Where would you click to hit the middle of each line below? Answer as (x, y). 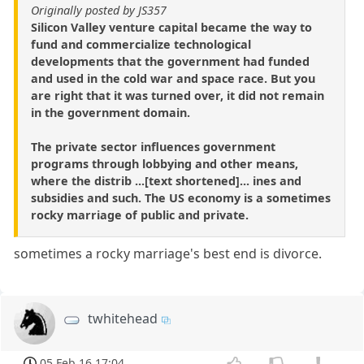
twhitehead (123, 319)
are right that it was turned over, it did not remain (178, 96)
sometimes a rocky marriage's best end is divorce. (168, 254)
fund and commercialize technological (141, 45)
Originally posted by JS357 (99, 11)
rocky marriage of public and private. (140, 215)
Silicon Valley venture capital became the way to (171, 28)
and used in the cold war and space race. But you (173, 79)
